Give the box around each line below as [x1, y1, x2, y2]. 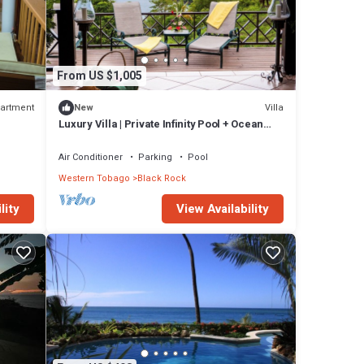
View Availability [176, 200, 269, 219]
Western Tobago [58, 171, 130, 186]
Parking [137, 150, 172, 165]
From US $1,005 [56, 67, 142, 84]
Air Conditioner [58, 150, 123, 165]
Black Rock [136, 171, 186, 186]
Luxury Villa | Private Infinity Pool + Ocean [58, 116, 264, 132]
